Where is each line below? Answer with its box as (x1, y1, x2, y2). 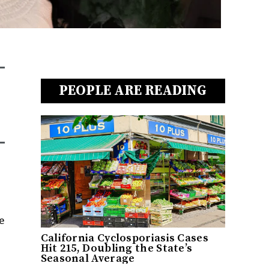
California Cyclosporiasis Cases (40, 231, 208, 245)
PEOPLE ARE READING (59, 82, 207, 100)
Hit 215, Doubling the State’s (40, 241, 193, 255)
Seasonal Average (40, 251, 135, 265)
